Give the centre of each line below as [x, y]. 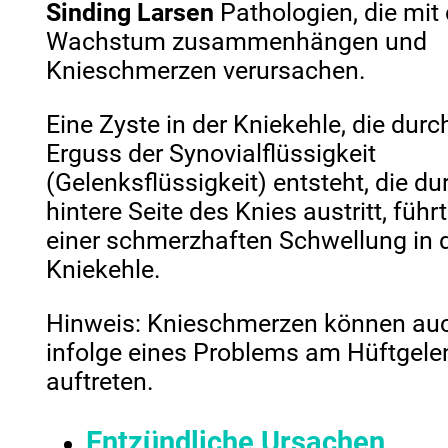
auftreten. [100, 381]
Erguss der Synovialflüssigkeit [211, 153]
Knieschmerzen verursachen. [206, 70]
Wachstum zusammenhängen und [237, 41]
